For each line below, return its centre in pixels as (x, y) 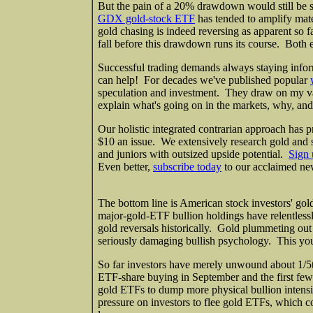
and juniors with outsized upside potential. (192, 154)
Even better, (124, 166)
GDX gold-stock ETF (146, 18)
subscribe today (187, 166)
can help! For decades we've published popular (203, 80)
